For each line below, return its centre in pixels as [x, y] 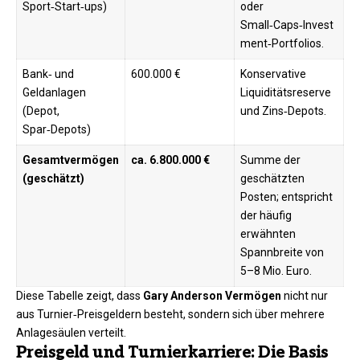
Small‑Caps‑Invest [287, 25]
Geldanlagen [54, 93]
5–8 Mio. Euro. [277, 271]
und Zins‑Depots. [284, 111]
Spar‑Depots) [57, 130]
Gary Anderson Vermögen [212, 296]
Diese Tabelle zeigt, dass [80, 296]
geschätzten [272, 179]
